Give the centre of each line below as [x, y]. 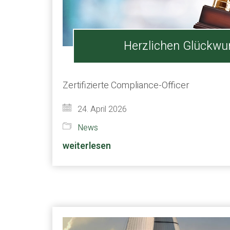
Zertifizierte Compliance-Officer [126, 85]
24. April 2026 [101, 109]
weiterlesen [87, 146]
